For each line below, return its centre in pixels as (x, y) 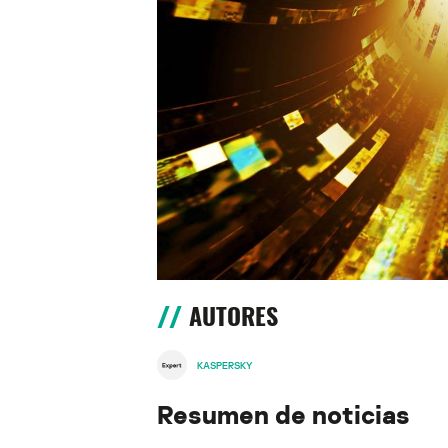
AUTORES (233, 316)
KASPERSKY (224, 364)
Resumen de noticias (283, 415)
